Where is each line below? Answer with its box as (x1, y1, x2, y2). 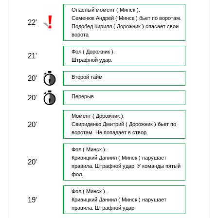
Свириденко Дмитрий (71, 121, 124, 127)
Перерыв (71, 93, 94, 100)
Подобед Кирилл (71, 23, 112, 30)
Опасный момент (71, 7, 115, 13)
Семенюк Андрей (71, 15, 114, 21)
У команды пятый (137, 163, 181, 169)
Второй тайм (71, 74, 103, 80)
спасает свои (145, 23, 179, 30)
